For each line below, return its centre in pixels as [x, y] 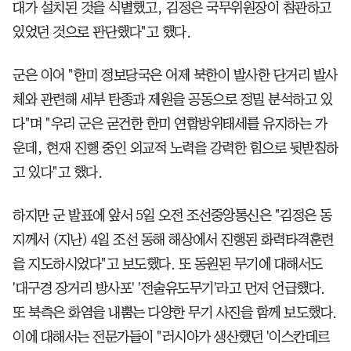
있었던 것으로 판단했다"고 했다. [101, 33]
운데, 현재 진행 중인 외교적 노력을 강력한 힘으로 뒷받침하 [175, 148]
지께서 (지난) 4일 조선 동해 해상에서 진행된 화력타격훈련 [173, 240]
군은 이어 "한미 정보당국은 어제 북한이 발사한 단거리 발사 [175, 76]
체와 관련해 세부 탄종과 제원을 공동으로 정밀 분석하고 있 [172, 100]
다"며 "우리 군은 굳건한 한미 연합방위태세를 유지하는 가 [170, 124]
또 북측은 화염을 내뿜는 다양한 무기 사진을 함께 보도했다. [175, 313]
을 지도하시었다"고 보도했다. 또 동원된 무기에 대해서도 [168, 264]
